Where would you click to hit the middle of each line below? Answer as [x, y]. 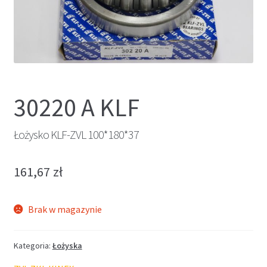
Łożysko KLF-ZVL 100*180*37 [76, 135]
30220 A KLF [76, 108]
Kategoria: [33, 246]
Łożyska [67, 246]
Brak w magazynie [65, 209]
